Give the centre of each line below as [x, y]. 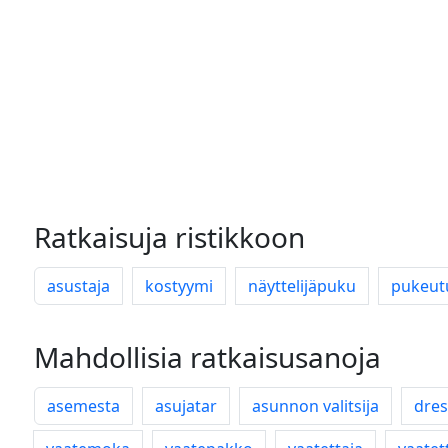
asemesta [83, 406]
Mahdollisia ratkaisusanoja [207, 357]
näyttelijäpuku [302, 286]
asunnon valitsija [315, 406]
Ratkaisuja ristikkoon [169, 237]
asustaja [78, 286]
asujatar [186, 406]
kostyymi [179, 286]
